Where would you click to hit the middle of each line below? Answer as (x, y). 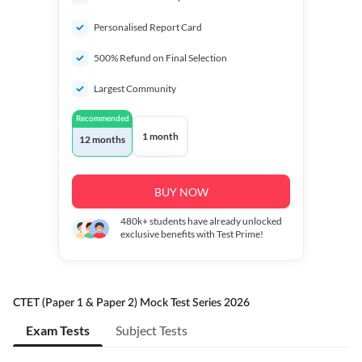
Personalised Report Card (148, 27)
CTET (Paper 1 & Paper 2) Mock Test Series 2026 (131, 303)
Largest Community (135, 88)
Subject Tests (152, 330)
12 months (102, 139)
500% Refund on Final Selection (160, 58)
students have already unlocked (215, 221)
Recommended (102, 119)
